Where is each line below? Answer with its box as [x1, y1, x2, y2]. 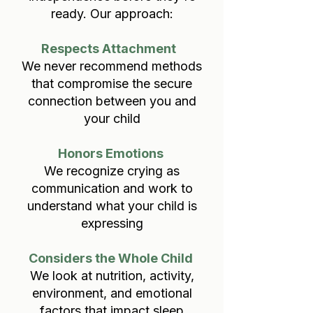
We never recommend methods [22, 59, 202, 73]
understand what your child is [27, 198, 197, 213]
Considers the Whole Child [28, 251, 196, 265]
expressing [80, 216, 143, 231]
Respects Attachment [41, 41, 179, 56]
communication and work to [31, 181, 193, 196]
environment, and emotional [31, 286, 192, 300]
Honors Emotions [57, 146, 166, 161]
